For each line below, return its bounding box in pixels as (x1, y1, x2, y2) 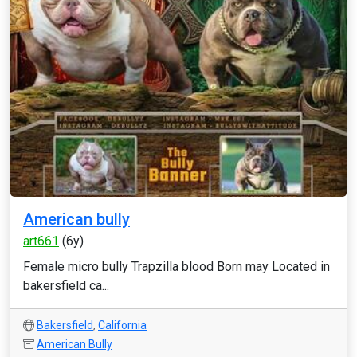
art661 (23, 233, 59, 249)
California (98, 319, 147, 331)
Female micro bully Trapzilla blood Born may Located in (23, 259, 330, 274)
